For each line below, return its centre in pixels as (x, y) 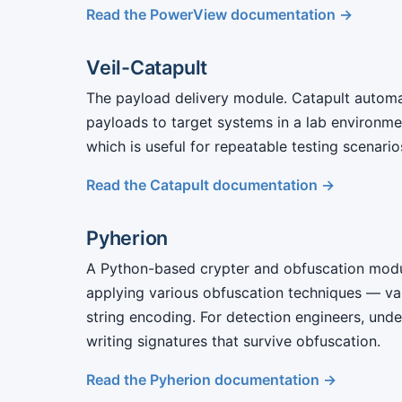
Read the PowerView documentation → (219, 14)
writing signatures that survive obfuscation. (233, 341)
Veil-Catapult (147, 67)
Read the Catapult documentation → (210, 185)
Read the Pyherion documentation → (211, 380)
